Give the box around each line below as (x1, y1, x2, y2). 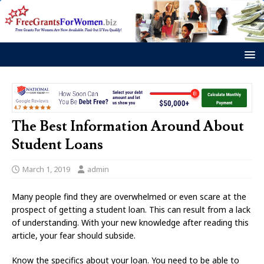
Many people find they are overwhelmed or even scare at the (12, 191, 246, 203)
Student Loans (12, 136, 103, 154)
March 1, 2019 (22, 164, 70, 175)
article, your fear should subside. (12, 230, 136, 242)
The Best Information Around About (12, 117, 244, 136)
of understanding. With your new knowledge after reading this (12, 217, 249, 229)
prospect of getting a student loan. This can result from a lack (12, 204, 250, 216)
